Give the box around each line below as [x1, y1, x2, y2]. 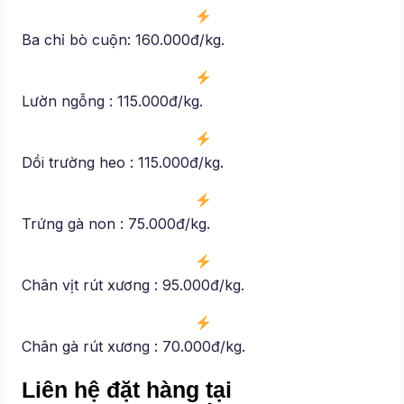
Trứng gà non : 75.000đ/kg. [22, 215, 211, 234]
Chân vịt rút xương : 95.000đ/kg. [22, 276, 245, 295]
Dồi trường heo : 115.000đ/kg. [22, 153, 225, 172]
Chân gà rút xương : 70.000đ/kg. [22, 337, 246, 356]
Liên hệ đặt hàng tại [22, 377, 233, 402]
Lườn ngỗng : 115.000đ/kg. [22, 92, 204, 111]
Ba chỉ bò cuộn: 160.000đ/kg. [22, 31, 225, 50]
